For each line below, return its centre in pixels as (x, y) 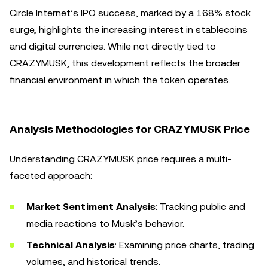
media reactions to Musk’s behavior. (105, 223)
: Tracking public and (200, 207)
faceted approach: (51, 176)
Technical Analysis (71, 245)
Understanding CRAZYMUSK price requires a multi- (121, 159)
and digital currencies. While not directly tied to (113, 46)
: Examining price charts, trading (185, 245)
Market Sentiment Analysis (91, 207)
